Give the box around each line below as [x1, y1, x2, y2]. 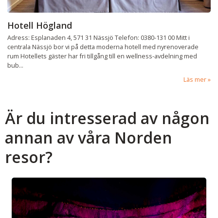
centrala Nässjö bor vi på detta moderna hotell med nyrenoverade [7, 42, 199, 52]
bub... [7, 61, 23, 70]
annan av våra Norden [5, 127, 172, 148]
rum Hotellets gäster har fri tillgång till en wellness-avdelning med [7, 52, 197, 61]
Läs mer [183, 74, 206, 84]
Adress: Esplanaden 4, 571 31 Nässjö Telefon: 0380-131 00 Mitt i [7, 33, 190, 42]
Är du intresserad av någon [5, 108, 210, 129]
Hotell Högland [7, 19, 72, 31]
